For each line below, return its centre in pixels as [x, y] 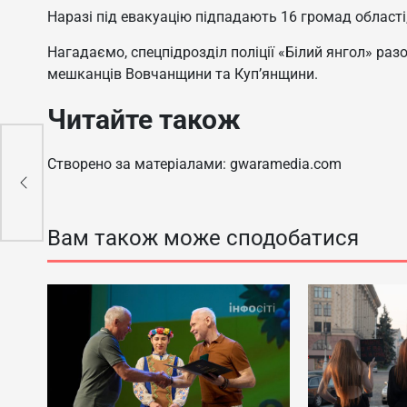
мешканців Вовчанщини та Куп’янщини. [183, 74]
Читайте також [144, 120]
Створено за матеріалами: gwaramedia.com [194, 164]
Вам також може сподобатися [203, 238]
